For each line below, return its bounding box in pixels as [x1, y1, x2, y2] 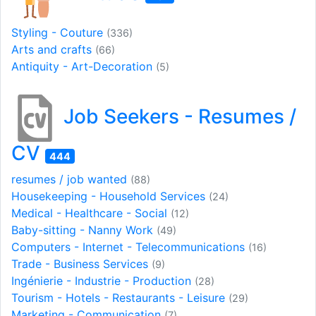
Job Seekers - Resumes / [59, 104, 297, 128]
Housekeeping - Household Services [11, 188, 209, 203]
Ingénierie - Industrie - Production [11, 273, 195, 288]
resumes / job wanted [11, 171, 130, 186]
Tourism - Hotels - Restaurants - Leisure [11, 290, 229, 305]
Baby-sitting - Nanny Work [11, 222, 157, 237]
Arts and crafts [11, 42, 95, 56]
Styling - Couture [11, 25, 107, 39]
